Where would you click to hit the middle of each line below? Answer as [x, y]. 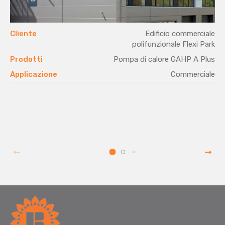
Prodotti [26, 60]
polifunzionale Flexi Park [174, 44]
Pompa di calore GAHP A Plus [164, 60]
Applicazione [34, 75]
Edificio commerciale [180, 34]
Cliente [23, 34]
